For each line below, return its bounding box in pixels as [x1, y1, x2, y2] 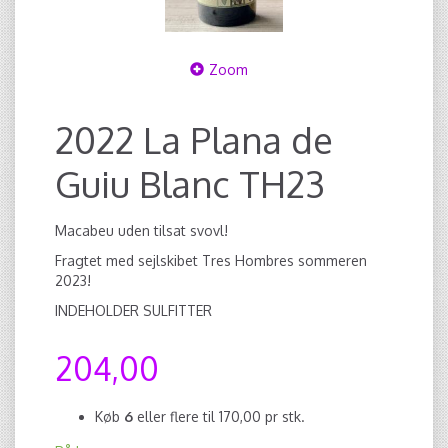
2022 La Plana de [55, 117, 333, 163]
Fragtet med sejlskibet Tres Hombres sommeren [55, 252, 367, 269]
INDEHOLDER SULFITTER [55, 302, 212, 319]
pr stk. [265, 408, 305, 425]
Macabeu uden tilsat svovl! [55, 222, 228, 239]
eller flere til [133, 408, 219, 425]
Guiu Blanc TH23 [55, 161, 325, 207]
